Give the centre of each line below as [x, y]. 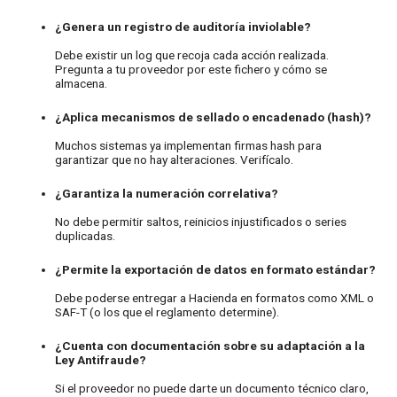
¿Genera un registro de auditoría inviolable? [183, 27]
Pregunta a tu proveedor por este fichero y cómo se [191, 70]
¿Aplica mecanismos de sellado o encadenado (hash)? [214, 117]
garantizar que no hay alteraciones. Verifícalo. [175, 160]
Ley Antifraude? [101, 359]
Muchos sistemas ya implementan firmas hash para [189, 146]
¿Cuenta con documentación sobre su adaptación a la [210, 345]
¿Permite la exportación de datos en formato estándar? [216, 269]
